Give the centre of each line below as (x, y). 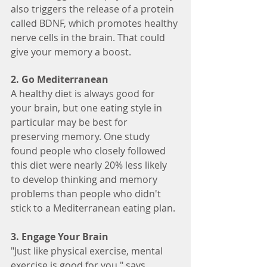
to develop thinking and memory (85, 180)
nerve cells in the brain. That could (89, 38)
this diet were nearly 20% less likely (90, 165)
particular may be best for (70, 122)
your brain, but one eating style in (88, 108)
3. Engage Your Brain (60, 237)
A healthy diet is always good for (84, 94)
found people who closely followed (89, 151)
